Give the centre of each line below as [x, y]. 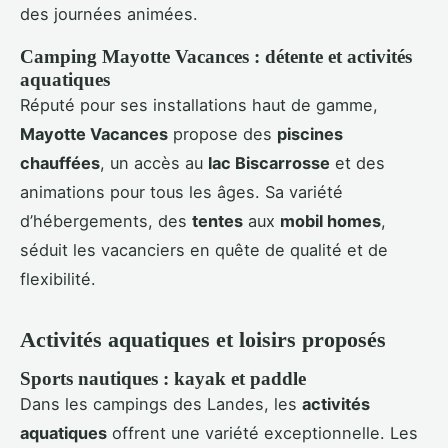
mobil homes [330, 221]
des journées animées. [109, 14]
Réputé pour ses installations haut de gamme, [199, 105]
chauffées [60, 163]
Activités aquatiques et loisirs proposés [203, 340]
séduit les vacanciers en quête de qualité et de [204, 250]
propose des [222, 134]
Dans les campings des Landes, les [161, 404]
